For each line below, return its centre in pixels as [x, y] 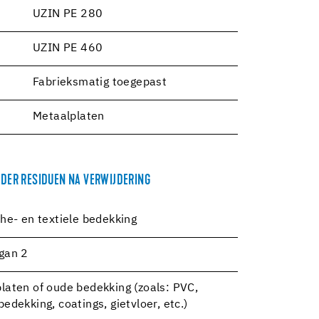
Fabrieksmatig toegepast [100, 82]
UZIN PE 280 [68, 14]
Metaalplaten [69, 116]
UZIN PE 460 [68, 48]
